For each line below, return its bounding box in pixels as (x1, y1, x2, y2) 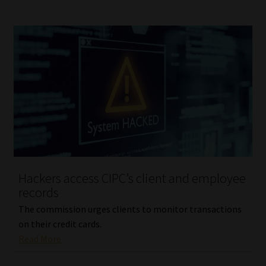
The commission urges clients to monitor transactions (18, 203, 242, 216)
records (18, 183, 59, 201)
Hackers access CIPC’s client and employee (18, 169, 246, 186)
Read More (18, 233, 61, 245)
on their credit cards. (18, 218, 102, 230)
